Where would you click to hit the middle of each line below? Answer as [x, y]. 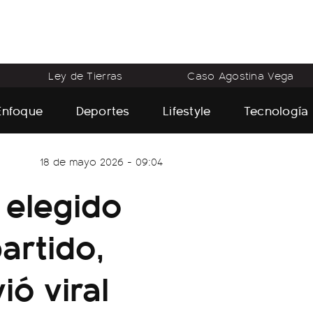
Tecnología [276, 110]
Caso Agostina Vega [241, 75]
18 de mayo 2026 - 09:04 [101, 161]
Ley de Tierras [86, 75]
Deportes [103, 110]
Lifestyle [187, 110]
